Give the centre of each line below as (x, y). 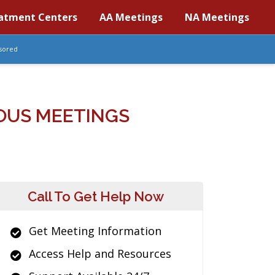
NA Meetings (217, 17)
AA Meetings (131, 17)
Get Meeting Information (95, 231)
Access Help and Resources (100, 254)
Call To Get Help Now (96, 196)
